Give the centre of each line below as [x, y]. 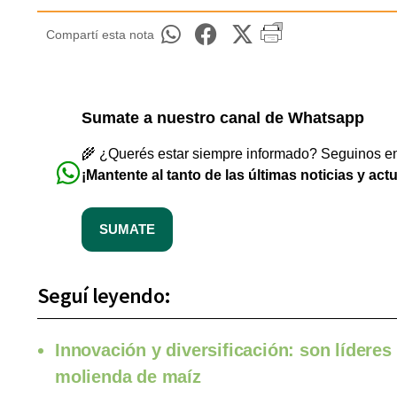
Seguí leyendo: [104, 296]
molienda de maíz [128, 377]
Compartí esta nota [100, 35]
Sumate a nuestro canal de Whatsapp [223, 118]
